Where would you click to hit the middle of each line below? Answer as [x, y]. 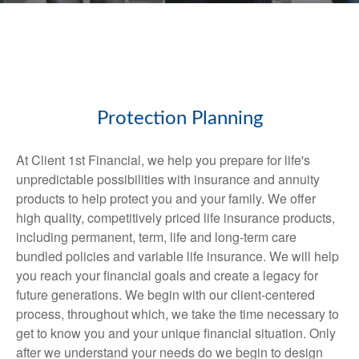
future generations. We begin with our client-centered [165, 294]
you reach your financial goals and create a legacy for [167, 275]
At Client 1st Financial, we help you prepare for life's [163, 160]
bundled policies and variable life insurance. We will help [177, 256]
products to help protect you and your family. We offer [166, 198]
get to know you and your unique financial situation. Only [176, 333]
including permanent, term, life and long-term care [156, 237]
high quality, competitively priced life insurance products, [175, 218]
